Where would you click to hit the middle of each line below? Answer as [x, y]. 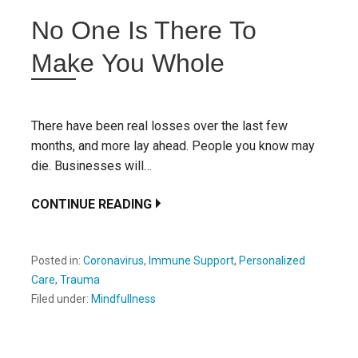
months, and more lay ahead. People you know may [173, 145]
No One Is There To [144, 30]
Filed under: [61, 298]
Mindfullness [123, 298]
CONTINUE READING [91, 204]
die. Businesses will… [91, 165]
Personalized [272, 260]
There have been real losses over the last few [159, 125]
